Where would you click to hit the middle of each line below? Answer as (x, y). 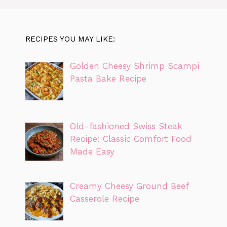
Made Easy (92, 151)
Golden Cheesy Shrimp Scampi (134, 66)
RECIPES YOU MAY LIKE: (70, 39)
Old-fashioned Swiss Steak (126, 126)
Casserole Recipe (104, 198)
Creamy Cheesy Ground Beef (129, 186)
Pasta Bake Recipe (108, 79)
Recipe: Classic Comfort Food (130, 139)
